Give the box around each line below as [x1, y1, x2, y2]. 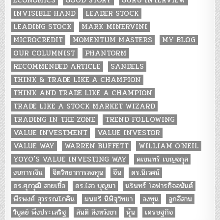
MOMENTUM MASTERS [73, 33, 153, 46]
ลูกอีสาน [168, 192, 192, 205]
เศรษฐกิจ [145, 206, 173, 218]
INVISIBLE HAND [13, 7, 76, 19]
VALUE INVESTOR [97, 126, 161, 138]
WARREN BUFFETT [64, 139, 129, 152]
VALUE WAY [13, 139, 55, 152]
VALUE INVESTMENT [13, 126, 88, 138]
